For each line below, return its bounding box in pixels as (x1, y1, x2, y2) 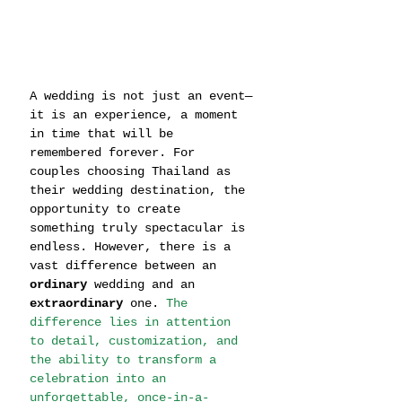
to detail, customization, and (30, 333, 245, 348)
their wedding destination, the (30, 182, 252, 197)
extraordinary (30, 295, 123, 310)
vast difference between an (30, 258, 223, 273)
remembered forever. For (30, 144, 202, 160)
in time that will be (30, 126, 180, 141)
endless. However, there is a (30, 239, 238, 254)
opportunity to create (30, 201, 188, 216)
